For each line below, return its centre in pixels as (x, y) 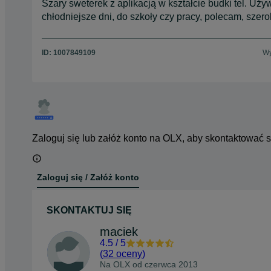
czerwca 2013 (171, 264)
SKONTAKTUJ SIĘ (89, 210)
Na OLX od (122, 264)
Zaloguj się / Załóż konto (88, 178)
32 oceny (122, 253)
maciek (119, 231)
